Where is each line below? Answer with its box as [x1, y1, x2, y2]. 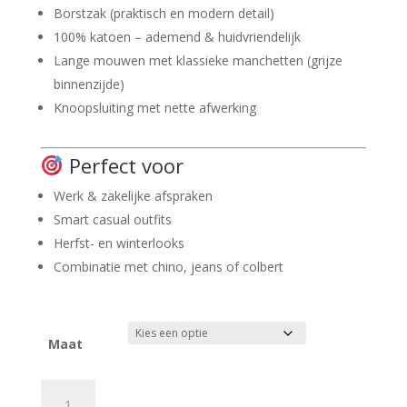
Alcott [39, 381, 74, 398]
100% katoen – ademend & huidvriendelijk [53, 27, 301, 45]
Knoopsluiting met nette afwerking [53, 98, 256, 116]
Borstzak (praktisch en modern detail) [53, 4, 274, 22]
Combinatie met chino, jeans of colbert [53, 258, 283, 275]
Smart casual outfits [53, 211, 172, 228]
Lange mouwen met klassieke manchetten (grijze [53, 51, 342, 69]
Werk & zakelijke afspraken [53, 187, 213, 204]
